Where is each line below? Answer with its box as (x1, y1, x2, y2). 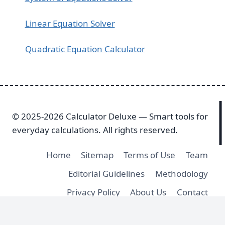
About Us (130, 186, 167, 198)
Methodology (155, 167, 208, 179)
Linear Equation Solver (25, 17, 115, 29)
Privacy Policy (67, 186, 121, 198)
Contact (176, 186, 208, 198)
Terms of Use (124, 149, 176, 161)
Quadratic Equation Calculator (25, 43, 145, 55)
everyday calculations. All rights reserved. (12, 124, 178, 136)
